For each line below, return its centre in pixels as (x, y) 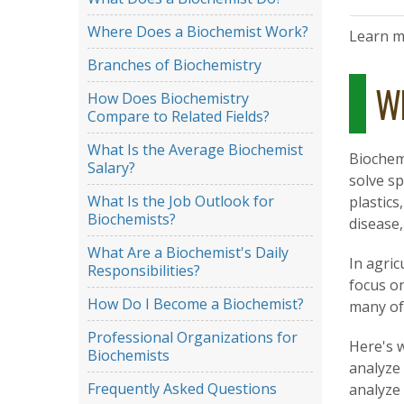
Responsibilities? (144, 271)
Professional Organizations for (193, 338)
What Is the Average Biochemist (195, 150)
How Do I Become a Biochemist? (196, 304)
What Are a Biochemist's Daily (188, 253)
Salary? (111, 168)
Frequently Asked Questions (182, 389)
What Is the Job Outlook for (181, 202)
